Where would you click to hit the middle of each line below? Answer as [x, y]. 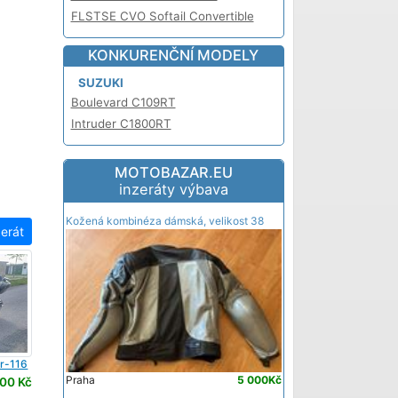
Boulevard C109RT [123, 102]
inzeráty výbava [173, 189]
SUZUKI [100, 82]
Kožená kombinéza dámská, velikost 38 [164, 220]
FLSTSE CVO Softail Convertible [162, 16]
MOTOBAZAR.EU [173, 172]
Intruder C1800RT [121, 123]
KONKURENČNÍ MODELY [174, 55]
